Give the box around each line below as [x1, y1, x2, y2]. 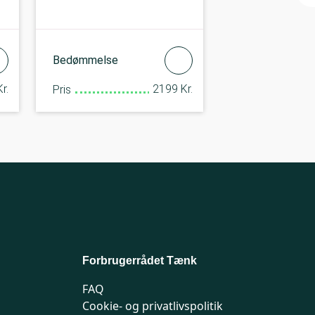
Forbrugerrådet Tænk [82, 254, 197, 266]
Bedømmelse [52, 53, 118, 67]
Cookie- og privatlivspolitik [82, 297, 223, 314]
